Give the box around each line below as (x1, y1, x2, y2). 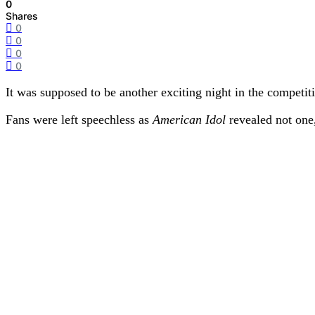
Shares (6, 10, 38, 22)
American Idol (153, 112, 226, 127)
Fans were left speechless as (6, 112, 153, 127)
